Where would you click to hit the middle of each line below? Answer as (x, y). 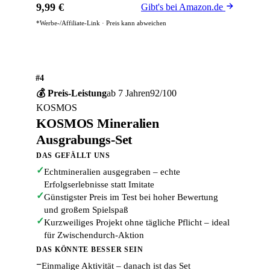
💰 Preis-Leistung (71, 93)
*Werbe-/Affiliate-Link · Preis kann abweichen (101, 23)
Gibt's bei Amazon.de (183, 7)
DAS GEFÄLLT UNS (73, 156)
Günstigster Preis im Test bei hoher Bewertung (131, 197)
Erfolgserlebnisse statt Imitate (99, 185)
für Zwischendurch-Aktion (94, 235)
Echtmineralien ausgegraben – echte (112, 172)
